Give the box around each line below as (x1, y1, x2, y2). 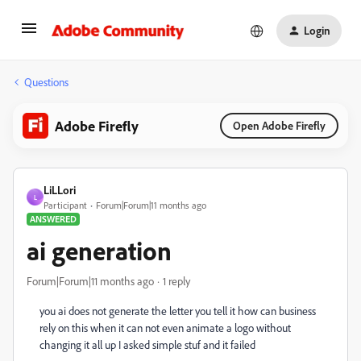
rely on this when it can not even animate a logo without (39, 321, 291, 334)
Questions (24, 75, 68, 89)
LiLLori (44, 183, 76, 197)
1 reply (163, 274, 190, 288)
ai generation (27, 234, 172, 267)
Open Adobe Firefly (233, 118, 326, 132)
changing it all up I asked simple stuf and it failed (39, 338, 258, 351)
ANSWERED (30, 213, 77, 225)
